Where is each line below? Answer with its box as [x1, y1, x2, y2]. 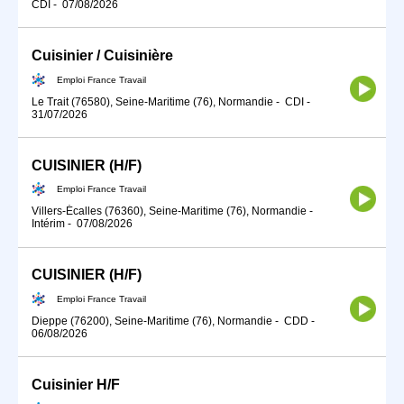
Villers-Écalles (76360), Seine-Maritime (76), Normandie [32, 205, 307, 218]
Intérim [32, 217, 65, 231]
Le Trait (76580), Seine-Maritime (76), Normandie [32, 95, 273, 108]
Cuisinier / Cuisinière [32, 47, 173, 63]
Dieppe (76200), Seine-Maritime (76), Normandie [32, 315, 272, 327]
